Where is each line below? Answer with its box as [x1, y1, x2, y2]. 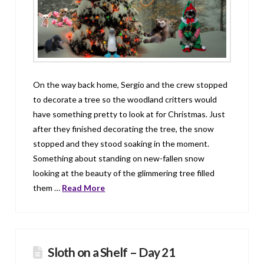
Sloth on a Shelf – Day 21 [48, 245, 175, 260]
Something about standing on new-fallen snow [33, 153, 205, 163]
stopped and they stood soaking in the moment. [33, 138, 210, 148]
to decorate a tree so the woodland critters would [33, 94, 217, 104]
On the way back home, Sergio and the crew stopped [33, 79, 228, 90]
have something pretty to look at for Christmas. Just [33, 108, 226, 119]
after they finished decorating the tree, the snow [33, 123, 214, 134]
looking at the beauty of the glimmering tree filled [33, 167, 215, 178]
